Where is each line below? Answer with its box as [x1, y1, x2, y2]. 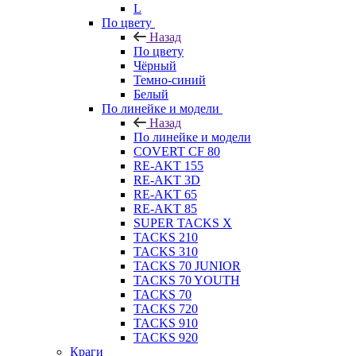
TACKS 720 [133, 301, 198, 315]
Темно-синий [133, 72, 206, 87]
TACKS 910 [133, 315, 198, 330]
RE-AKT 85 [133, 201, 197, 215]
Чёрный [133, 58, 176, 72]
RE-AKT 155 [133, 158, 203, 172]
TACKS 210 [133, 230, 198, 244]
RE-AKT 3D [133, 172, 200, 187]
